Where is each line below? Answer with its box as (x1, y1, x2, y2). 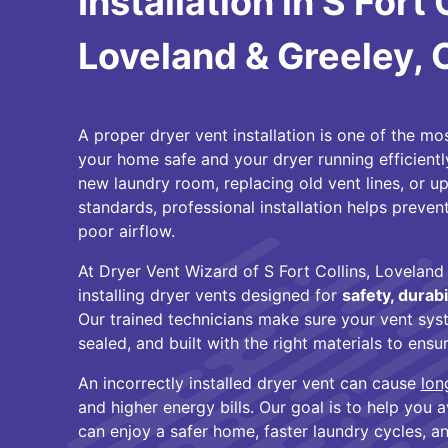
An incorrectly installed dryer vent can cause (77, 373, 421, 393)
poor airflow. (77, 221, 175, 241)
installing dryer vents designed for (77, 285, 342, 305)
